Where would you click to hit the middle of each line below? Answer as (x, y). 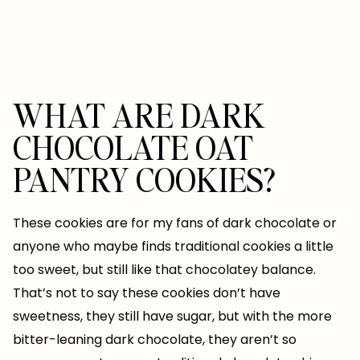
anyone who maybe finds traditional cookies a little (173, 247)
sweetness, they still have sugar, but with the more (172, 317)
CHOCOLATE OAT (133, 147)
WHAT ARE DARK (139, 115)
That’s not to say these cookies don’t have (147, 293)
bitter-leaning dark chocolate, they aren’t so (155, 340)
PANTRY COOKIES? (144, 180)
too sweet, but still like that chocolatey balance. (164, 270)
